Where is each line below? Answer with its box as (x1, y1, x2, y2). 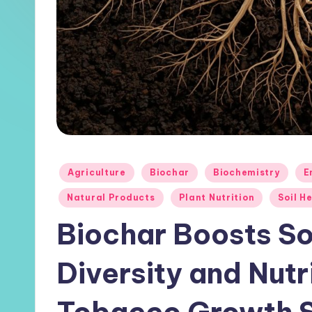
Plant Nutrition (178, 192, 255, 203)
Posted (56, 164, 89, 177)
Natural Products (67, 192, 155, 203)
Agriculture (68, 166, 126, 178)
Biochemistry (212, 166, 280, 178)
